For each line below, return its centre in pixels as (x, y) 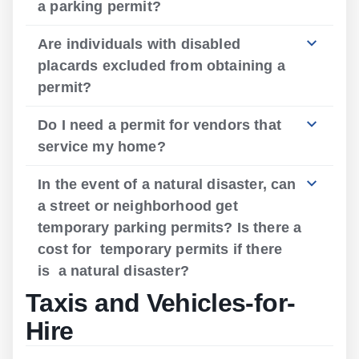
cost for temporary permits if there (160, 249)
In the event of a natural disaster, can (167, 184)
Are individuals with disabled (139, 44)
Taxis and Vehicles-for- (161, 303)
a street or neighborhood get (138, 206)
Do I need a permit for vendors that (159, 125)
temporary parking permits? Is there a (170, 228)
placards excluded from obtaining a (161, 66)
